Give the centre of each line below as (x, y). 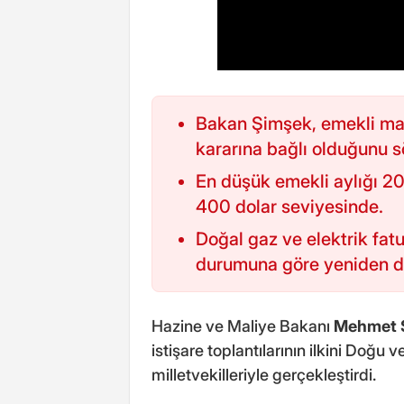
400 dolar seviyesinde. (289, 206)
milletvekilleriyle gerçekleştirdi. (264, 374)
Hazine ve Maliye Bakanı (243, 326)
